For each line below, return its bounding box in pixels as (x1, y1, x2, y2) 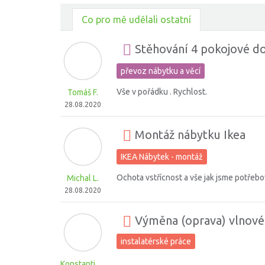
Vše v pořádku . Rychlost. (117, 87, 207, 96)
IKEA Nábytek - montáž (121, 152, 203, 161)
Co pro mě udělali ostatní (82, 14, 191, 25)
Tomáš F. (67, 88, 98, 97)
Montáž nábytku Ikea (132, 128, 245, 142)
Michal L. (66, 173, 99, 183)
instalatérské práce (121, 237, 191, 246)
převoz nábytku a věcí (121, 66, 201, 76)
